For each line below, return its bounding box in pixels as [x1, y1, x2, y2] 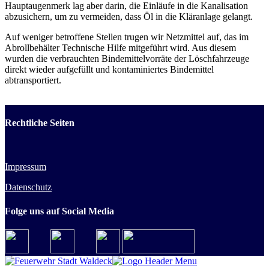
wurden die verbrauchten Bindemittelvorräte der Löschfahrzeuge [5, 53, 249, 64]
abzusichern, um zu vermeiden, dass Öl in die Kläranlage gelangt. [5, 11, 253, 22]
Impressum [5, 162, 46, 172]
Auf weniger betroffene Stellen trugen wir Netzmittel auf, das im [5, 31, 249, 42]
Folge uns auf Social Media [5, 205, 114, 216]
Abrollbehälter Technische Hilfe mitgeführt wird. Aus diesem [5, 42, 236, 53]
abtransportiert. [5, 74, 61, 85]
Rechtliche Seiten [5, 118, 74, 128]
